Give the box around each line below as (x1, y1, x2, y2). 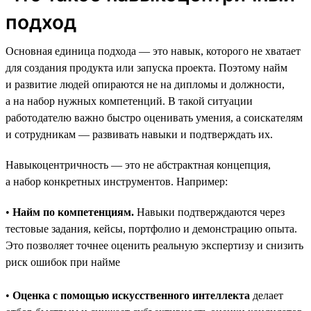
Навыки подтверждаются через (134, 205, 285, 218)
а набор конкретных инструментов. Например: (6, 175, 228, 187)
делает (250, 289, 283, 301)
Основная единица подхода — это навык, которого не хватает (6, 44, 301, 57)
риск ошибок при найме (6, 255, 120, 268)
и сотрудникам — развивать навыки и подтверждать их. (6, 128, 273, 140)
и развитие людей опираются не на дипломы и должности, (6, 78, 285, 90)
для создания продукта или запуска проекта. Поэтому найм (6, 61, 287, 74)
